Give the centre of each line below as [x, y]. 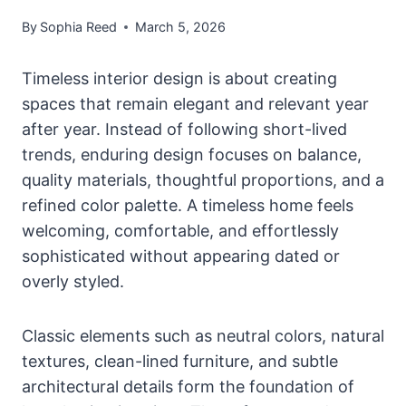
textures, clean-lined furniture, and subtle [180, 362]
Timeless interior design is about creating [179, 79]
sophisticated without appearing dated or [181, 256]
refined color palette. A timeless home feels [188, 206]
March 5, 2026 [181, 27]
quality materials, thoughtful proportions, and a [203, 180]
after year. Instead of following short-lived [184, 130]
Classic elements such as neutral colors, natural [203, 336]
